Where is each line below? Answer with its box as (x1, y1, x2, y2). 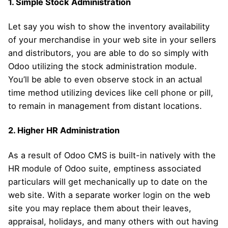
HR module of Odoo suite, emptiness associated (8, 163, 201, 174)
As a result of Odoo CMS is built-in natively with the (8, 150, 216, 160)
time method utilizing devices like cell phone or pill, (8, 88, 213, 98)
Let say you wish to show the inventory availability (8, 21, 210, 32)
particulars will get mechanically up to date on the (8, 176, 208, 187)
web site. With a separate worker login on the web (8, 189, 210, 200)
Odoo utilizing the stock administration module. (8, 61, 197, 72)
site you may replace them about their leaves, (8, 203, 191, 213)
